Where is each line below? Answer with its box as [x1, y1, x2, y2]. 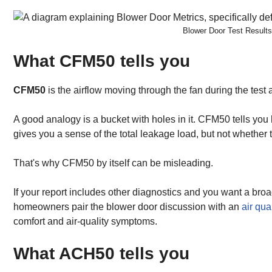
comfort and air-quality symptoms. [13, 216, 157, 226]
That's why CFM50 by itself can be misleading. [13, 157, 213, 168]
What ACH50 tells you [13, 243, 189, 263]
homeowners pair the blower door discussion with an [13, 201, 242, 212]
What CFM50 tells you [13, 51, 190, 70]
